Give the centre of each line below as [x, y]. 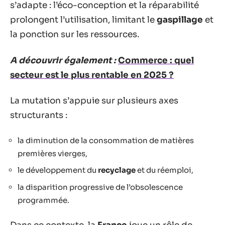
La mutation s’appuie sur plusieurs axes [94, 101]
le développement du [58, 170]
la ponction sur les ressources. [75, 34]
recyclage [117, 170]
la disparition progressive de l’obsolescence [100, 187]
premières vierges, [52, 153]
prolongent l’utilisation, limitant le [83, 20]
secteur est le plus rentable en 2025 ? [92, 75]
